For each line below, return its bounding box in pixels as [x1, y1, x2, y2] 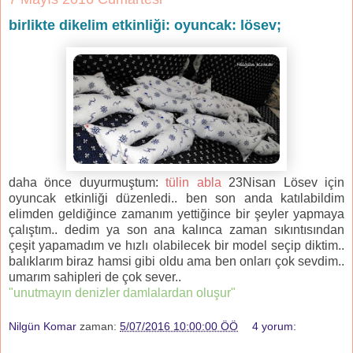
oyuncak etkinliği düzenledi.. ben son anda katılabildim [9, 191, 344, 205]
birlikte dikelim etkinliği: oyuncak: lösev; [9, 17, 281, 33]
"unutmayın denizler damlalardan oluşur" [9, 285, 236, 299]
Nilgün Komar [9, 320, 76, 333]
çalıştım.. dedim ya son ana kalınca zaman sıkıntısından [9, 222, 344, 236]
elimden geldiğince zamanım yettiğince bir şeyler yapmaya [9, 206, 344, 221]
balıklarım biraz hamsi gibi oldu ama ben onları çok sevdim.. [9, 254, 344, 268]
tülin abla [165, 175, 221, 189]
